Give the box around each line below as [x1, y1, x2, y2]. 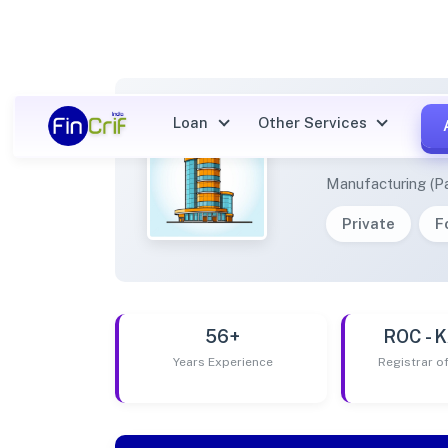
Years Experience [172, 354, 273, 369]
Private [342, 214, 396, 232]
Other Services [257, 113, 371, 131]
